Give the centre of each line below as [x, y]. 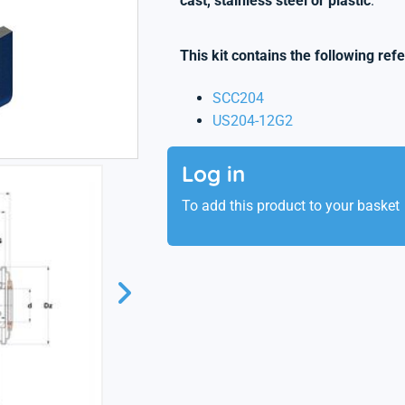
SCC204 [238, 98]
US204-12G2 [252, 121]
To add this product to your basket [290, 206]
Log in [213, 174]
